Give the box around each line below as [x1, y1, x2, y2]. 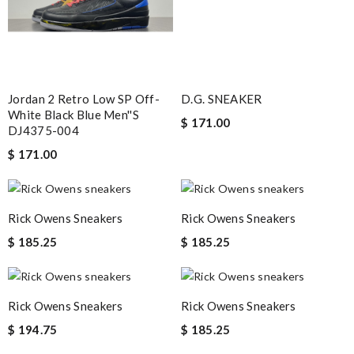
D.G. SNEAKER [181, 91, 262, 106]
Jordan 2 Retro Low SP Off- [8, 91, 160, 106]
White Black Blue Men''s [8, 107, 139, 122]
